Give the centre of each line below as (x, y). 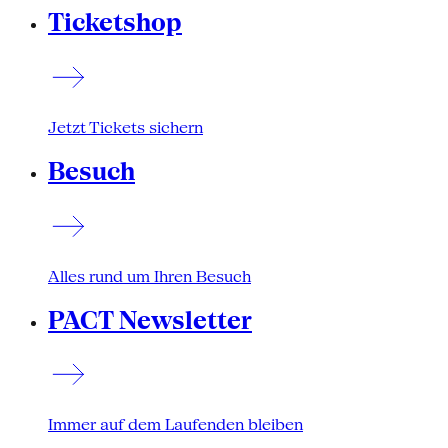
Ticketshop (115, 22)
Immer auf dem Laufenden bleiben (175, 425)
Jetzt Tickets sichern (125, 127)
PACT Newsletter (150, 320)
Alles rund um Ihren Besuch (149, 276)
